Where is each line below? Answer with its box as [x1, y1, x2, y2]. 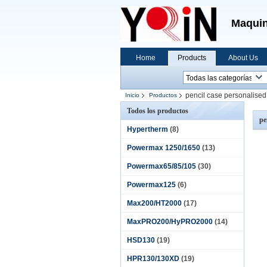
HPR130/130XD [127, 254, 179, 263]
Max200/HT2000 [127, 199, 182, 207]
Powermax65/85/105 [127, 162, 196, 170]
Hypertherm [127, 125, 168, 133]
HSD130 [127, 236, 155, 244]
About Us [228, 54, 258, 62]
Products [178, 54, 206, 62]
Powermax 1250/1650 [127, 144, 200, 152]
